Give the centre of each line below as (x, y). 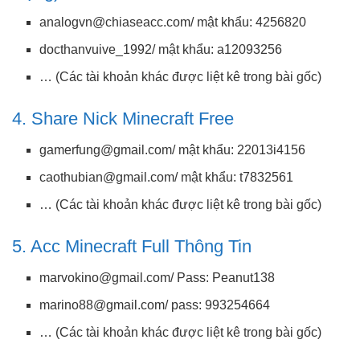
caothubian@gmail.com (107, 178)
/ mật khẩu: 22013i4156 (239, 150)
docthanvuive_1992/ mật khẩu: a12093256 (161, 50)
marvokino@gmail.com (105, 278)
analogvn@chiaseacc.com (115, 22)
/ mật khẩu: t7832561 (234, 178)
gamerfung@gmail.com (106, 150)
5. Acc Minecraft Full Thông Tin (132, 247)
